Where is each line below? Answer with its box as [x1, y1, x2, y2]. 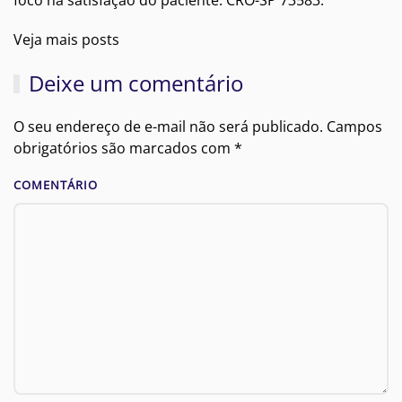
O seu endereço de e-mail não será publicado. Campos [13, 117, 382, 137]
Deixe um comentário [29, 68, 244, 99]
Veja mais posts [13, 30, 119, 50]
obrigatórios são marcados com [13, 138, 234, 159]
